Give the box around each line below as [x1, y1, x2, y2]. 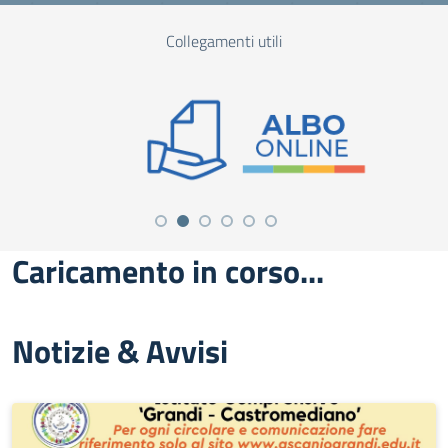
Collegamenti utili [166, 29, 282, 54]
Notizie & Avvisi [12, 327, 228, 376]
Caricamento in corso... [12, 247, 324, 296]
